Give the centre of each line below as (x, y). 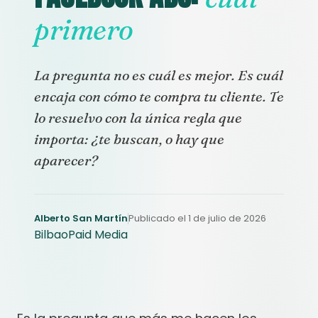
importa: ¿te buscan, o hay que (129, 139)
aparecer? (66, 160)
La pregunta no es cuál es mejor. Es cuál (159, 75)
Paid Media (98, 235)
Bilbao (51, 235)
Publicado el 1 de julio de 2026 (197, 218)
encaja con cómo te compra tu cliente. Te (159, 96)
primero (84, 29)
